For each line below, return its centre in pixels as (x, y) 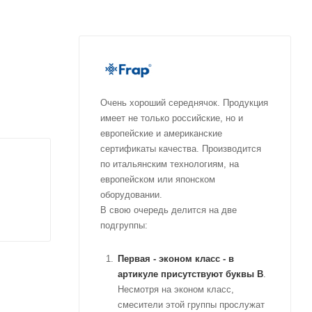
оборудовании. (131, 195)
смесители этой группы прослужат (191, 305)
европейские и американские (161, 134)
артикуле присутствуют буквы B (190, 274)
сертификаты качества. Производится (181, 149)
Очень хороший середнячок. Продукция (184, 103)
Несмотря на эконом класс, (176, 290)
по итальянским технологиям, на (170, 164)
